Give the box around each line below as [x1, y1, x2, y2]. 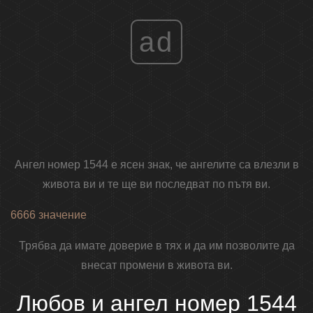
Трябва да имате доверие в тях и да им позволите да [18, 240, 295, 252]
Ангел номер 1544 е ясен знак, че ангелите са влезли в [14, 159, 299, 171]
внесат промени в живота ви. [80, 259, 233, 272]
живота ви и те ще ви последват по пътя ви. [43, 178, 270, 191]
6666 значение [10, 209, 87, 221]
